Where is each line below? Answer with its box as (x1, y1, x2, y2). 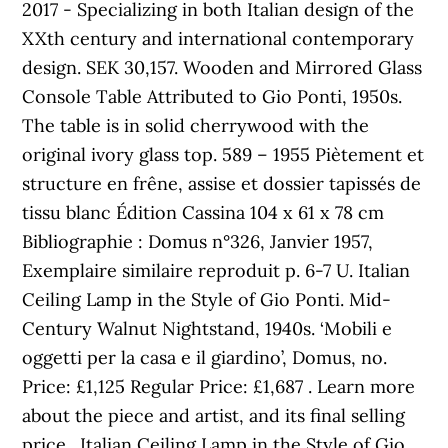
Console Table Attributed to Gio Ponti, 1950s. (22, 85, 403, 108)
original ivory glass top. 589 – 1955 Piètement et (22, 143, 425, 166)
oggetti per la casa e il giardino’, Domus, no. (22, 346, 388, 369)
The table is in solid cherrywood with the (22, 114, 370, 137)
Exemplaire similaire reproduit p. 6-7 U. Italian (22, 259, 411, 282)
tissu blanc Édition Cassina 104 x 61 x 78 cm (22, 201, 385, 224)
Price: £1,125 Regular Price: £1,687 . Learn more (22, 375, 416, 398)
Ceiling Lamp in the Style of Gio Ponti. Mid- (22, 288, 392, 311)
